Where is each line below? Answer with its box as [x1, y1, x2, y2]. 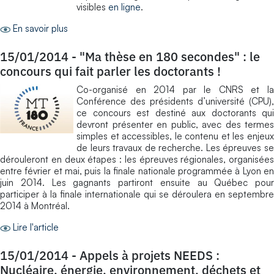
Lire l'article [13, 221, 59, 233]
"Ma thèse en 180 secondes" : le [80, 48, 260, 65]
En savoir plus [13, 22, 68, 34]
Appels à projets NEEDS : [80, 246, 220, 264]
